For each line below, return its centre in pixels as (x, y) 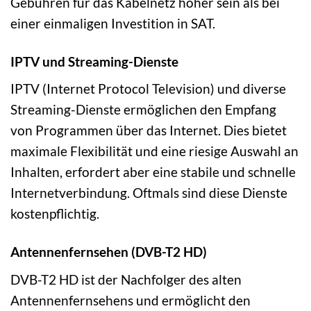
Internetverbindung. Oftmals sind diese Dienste (149, 193)
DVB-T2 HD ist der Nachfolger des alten (126, 279)
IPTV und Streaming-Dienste (94, 61)
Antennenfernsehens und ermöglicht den (131, 300)
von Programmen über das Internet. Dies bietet (149, 131)
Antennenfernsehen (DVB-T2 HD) (109, 252)
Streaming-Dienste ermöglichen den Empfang (143, 110)
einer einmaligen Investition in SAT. (113, 23)
